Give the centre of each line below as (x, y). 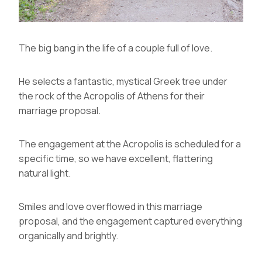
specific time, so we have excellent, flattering (116, 158)
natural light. (45, 173)
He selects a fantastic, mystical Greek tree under (123, 81)
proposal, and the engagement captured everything (130, 221)
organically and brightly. (68, 235)
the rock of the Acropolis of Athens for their (112, 96)
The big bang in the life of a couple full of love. (116, 48)
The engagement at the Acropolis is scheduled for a (130, 144)
